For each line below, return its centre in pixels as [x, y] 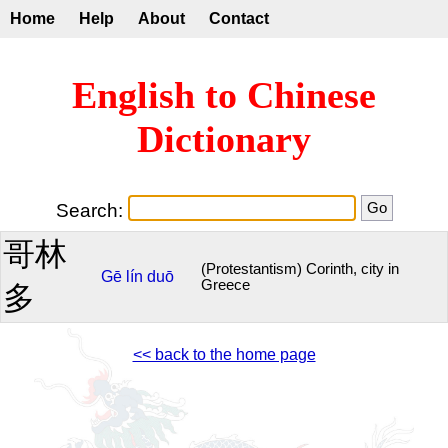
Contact [239, 18]
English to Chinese [224, 95]
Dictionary [224, 139]
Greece [225, 284]
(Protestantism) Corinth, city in [300, 268]
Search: [91, 210]
